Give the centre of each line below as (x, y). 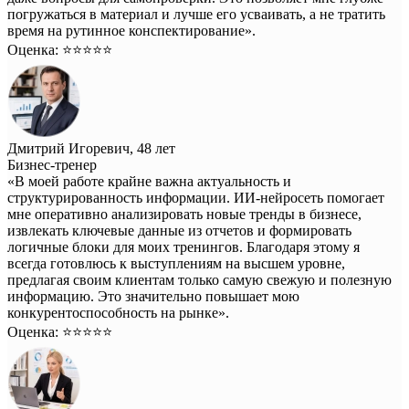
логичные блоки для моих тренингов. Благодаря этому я (184, 247)
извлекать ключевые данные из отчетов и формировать (179, 231)
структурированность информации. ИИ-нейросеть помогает (196, 198)
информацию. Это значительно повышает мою (153, 297)
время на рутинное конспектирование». (131, 31)
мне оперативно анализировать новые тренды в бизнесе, (184, 215)
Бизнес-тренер (52, 165)
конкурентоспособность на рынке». (118, 313)
